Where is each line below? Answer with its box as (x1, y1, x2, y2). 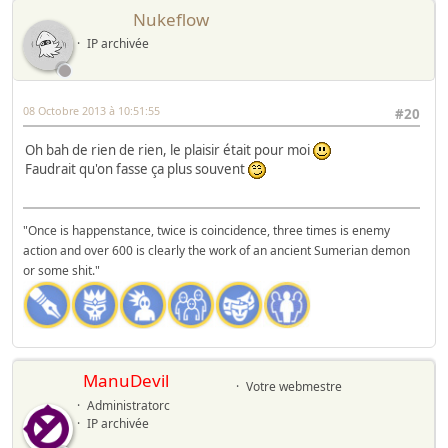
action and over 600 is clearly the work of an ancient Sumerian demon (23, 242, 410, 260)
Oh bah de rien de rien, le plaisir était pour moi (25, 140, 313, 159)
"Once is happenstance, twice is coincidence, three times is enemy (23, 222, 390, 240)
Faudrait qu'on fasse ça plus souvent (25, 159, 248, 178)
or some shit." (23, 262, 100, 280)
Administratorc (86, 397, 170, 415)
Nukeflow (133, 8, 209, 32)
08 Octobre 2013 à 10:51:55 (23, 103, 160, 119)
